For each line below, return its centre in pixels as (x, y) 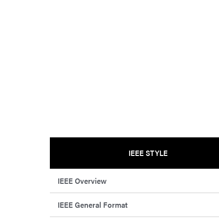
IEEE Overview (82, 181)
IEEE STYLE (148, 153)
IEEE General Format (93, 205)
